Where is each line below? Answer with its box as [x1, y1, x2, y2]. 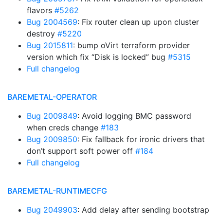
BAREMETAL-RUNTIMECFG [7, 186, 107, 196]
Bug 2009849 [27, 111, 77, 121]
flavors [27, 5, 54, 15]
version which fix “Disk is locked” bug [27, 52, 168, 62]
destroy [27, 29, 57, 38]
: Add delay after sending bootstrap [77, 205, 209, 215]
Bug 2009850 [27, 134, 77, 144]
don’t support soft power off [27, 146, 135, 156]
